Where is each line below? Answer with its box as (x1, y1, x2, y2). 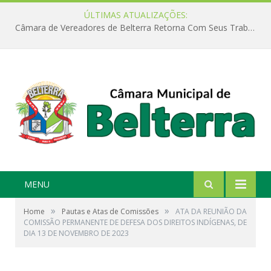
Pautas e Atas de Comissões (62, 206, 158, 217)
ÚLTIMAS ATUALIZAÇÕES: (83, 9, 188, 21)
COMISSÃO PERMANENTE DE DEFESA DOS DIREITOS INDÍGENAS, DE (24, 217, 247, 228)
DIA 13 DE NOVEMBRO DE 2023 (24, 228, 129, 239)
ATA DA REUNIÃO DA (175, 206, 247, 217)
